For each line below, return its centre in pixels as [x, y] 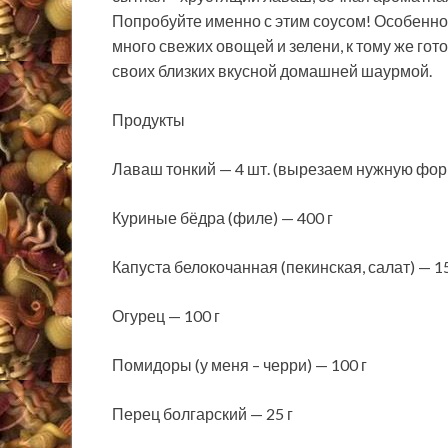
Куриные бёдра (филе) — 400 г [222, 218]
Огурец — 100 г [166, 316]
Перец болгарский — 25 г [202, 414]
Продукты [148, 120]
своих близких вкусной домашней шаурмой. [272, 71]
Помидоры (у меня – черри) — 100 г [239, 365]
